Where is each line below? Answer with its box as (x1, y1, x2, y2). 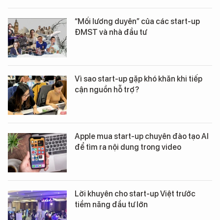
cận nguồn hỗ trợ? (75, 85, 139, 94)
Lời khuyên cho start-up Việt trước (75, 189, 195, 198)
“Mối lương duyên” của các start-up (75, 17, 200, 26)
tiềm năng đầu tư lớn (75, 200, 148, 209)
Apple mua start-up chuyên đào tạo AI (75, 132, 209, 141)
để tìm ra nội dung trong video (75, 142, 181, 152)
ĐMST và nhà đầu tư (75, 27, 147, 37)
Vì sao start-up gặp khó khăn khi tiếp (75, 74, 202, 83)
